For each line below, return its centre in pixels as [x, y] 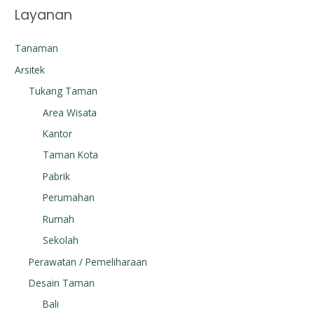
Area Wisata [70, 112]
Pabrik [57, 176]
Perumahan [69, 198]
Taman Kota [71, 155]
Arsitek [30, 69]
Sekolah [61, 240]
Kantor [58, 134]
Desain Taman [62, 282]
